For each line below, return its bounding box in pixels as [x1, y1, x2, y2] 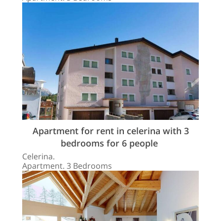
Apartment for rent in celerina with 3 [32, 125, 189, 137]
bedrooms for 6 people [61, 137, 160, 149]
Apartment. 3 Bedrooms [22, 160, 112, 172]
